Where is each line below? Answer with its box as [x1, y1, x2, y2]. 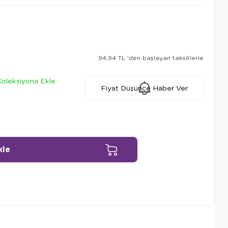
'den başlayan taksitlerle [127, 53, 204, 62]
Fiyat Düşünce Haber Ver [101, 83, 188, 93]
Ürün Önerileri [34, 187, 92, 198]
